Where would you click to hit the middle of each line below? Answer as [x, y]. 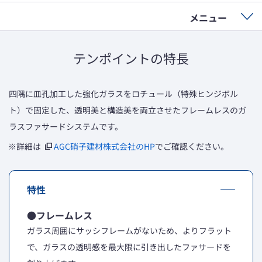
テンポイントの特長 [131, 58]
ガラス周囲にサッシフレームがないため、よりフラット [129, 230]
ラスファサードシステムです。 [66, 126]
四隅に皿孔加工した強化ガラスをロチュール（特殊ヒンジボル [123, 94]
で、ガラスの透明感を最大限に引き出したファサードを [129, 247]
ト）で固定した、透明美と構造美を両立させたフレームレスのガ [127, 110]
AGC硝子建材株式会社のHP [104, 146]
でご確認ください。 [192, 146]
